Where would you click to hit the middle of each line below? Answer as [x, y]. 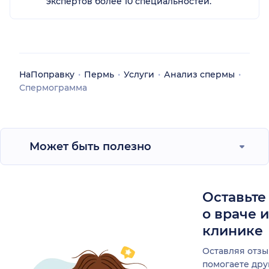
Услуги [139, 75]
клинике [233, 231]
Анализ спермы [199, 75]
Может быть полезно [90, 147]
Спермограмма [53, 88]
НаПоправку [47, 75]
